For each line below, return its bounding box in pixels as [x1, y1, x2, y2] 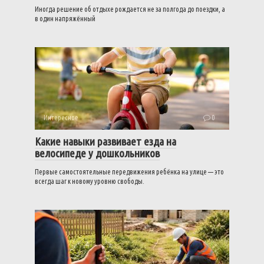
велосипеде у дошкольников [35, 147, 160, 160]
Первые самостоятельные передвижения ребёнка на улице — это [35, 168, 224, 176]
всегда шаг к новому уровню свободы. [35, 177, 144, 185]
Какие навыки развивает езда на [35, 135, 176, 148]
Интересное [44, 114, 78, 121]
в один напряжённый [35, 15, 95, 22]
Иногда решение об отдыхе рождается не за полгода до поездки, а [35, 5, 225, 13]
